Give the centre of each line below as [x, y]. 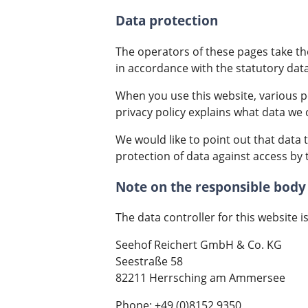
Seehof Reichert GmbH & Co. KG [199, 245]
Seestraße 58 [149, 262]
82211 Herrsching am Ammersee [200, 278]
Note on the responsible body [211, 186]
